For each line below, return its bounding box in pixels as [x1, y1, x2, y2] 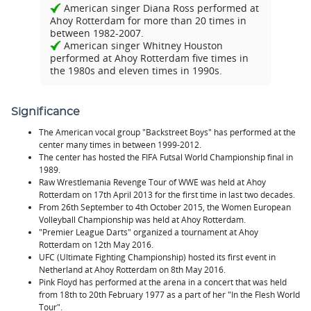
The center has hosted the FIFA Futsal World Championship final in [39, 151, 293, 164]
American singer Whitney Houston [63, 38, 223, 52]
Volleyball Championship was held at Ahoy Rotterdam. [39, 214, 246, 226]
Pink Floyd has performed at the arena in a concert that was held [39, 276, 287, 289]
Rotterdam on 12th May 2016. [39, 239, 153, 251]
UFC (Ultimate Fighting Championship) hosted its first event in [39, 251, 276, 264]
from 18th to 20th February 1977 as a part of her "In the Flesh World [39, 289, 300, 301]
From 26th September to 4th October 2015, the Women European [39, 201, 291, 214]
